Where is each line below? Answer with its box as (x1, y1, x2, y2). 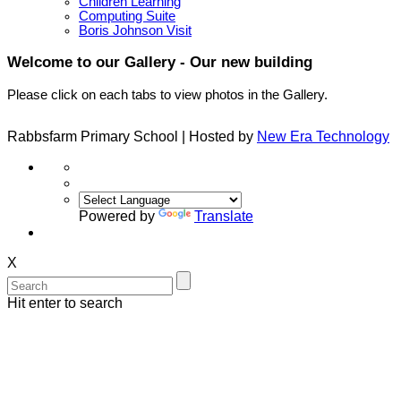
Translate (194, 208, 253, 224)
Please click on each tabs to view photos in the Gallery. (7, 87, 328, 102)
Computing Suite (79, 9, 175, 24)
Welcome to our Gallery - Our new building (7, 53, 312, 72)
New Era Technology (257, 128, 389, 144)
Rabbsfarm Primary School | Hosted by (7, 128, 257, 144)
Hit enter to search (7, 294, 123, 311)
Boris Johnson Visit (79, 23, 192, 38)
